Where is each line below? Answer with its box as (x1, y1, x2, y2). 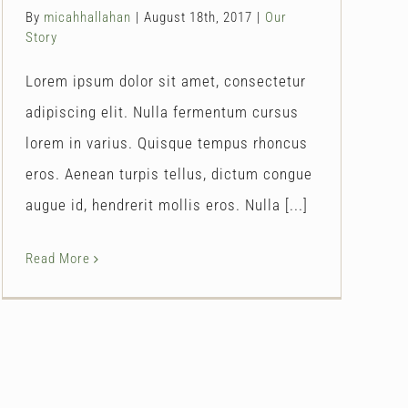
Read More (25, 250, 90, 267)
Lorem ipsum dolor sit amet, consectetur (25, 71, 306, 90)
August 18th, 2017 (144, 8, 252, 25)
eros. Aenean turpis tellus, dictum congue (25, 164, 312, 183)
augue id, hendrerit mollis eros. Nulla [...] (25, 195, 308, 214)
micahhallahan (44, 8, 131, 25)
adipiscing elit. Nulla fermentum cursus (25, 102, 299, 121)
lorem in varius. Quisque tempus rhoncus (25, 133, 308, 152)
